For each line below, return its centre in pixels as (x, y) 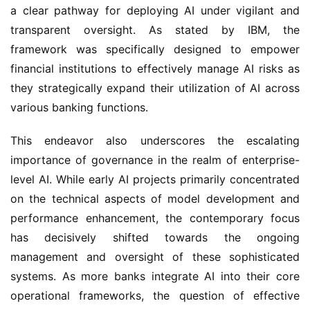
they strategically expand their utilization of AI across (155, 88)
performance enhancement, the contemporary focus (155, 218)
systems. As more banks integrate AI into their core (155, 276)
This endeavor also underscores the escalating (155, 140)
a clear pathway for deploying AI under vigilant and (155, 10)
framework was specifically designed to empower (155, 49)
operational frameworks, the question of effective (155, 295)
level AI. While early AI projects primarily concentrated (155, 179)
